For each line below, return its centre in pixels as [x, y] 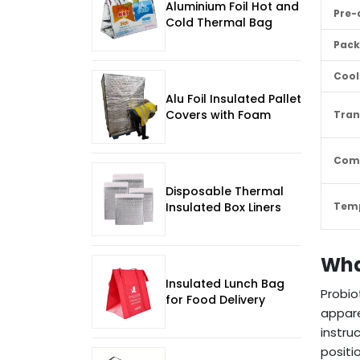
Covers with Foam [218, 115]
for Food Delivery [215, 300]
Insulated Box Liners [223, 208]
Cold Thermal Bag [219, 23]
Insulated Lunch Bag [225, 284]
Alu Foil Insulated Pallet [233, 99]
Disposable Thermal [225, 192]
